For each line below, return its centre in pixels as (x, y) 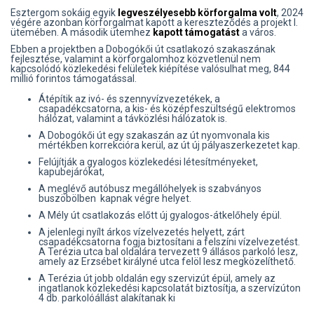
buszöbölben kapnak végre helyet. (115, 198)
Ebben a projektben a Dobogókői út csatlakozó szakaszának (143, 49)
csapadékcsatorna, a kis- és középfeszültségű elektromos (167, 108)
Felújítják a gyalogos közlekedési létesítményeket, (148, 162)
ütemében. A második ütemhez (82, 32)
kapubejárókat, (73, 171)
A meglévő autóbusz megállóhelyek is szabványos (150, 188)
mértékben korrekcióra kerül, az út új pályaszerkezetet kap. (169, 145)
